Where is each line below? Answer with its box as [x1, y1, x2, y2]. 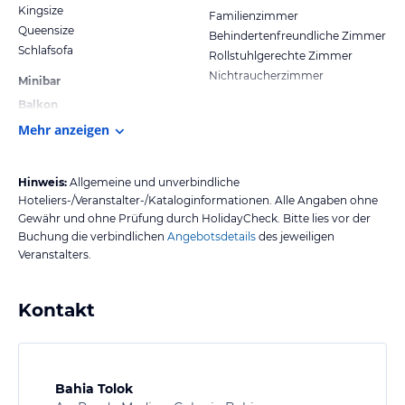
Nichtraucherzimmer [209, 68, 324, 82]
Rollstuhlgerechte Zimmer [209, 48, 353, 62]
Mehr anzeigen [18, 120, 109, 138]
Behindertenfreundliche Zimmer [209, 28, 386, 42]
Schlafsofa [18, 42, 73, 57]
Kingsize [18, 3, 63, 17]
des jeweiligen [256, 229, 334, 243]
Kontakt [18, 298, 95, 321]
